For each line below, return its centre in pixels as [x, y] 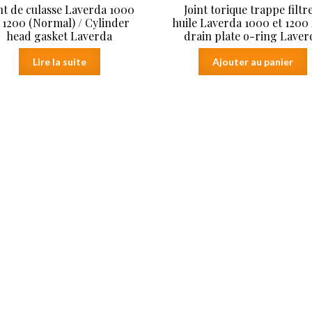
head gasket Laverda [60, 36]
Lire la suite [59, 61]
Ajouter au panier [252, 61]
